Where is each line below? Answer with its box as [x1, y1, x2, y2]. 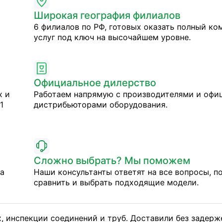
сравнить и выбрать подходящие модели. [34, 177, 199, 187]
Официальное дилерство [34, 77, 156, 89]
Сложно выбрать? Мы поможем [34, 155, 190, 166]
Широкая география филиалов [34, 9, 180, 21]
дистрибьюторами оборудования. [34, 100, 167, 110]
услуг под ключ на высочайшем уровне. [34, 32, 191, 42]
